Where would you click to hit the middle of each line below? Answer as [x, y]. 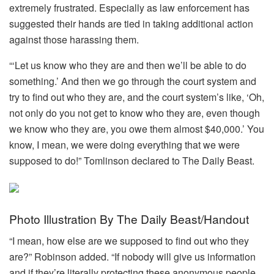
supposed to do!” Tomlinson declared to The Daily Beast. [132, 161]
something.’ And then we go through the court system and [133, 81]
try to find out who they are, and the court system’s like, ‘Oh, [137, 97]
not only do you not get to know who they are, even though [135, 113]
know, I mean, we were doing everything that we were [124, 145]
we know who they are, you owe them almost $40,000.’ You [137, 129]
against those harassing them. [74, 40]
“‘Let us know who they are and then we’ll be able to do [128, 65]
